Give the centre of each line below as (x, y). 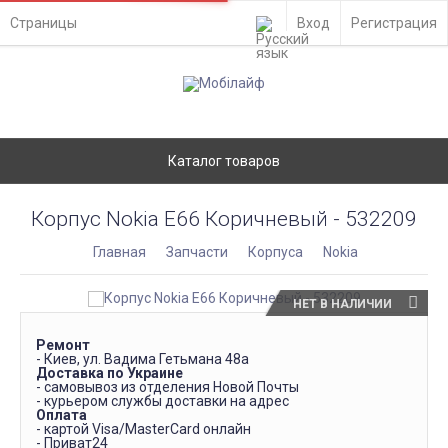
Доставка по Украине (109, 373)
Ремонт (63, 345)
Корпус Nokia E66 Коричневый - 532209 (224, 219)
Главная (119, 252)
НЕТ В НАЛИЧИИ (343, 304)
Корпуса (275, 252)
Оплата (61, 415)
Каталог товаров (224, 161)
